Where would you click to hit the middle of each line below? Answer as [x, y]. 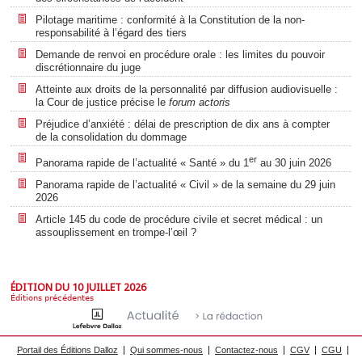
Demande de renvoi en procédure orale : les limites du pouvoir [180, 54]
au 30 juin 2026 [294, 163]
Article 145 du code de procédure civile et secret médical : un [179, 220]
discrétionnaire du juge [88, 67]
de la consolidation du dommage [111, 137]
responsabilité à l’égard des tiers [111, 32]
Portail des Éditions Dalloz [67, 350]
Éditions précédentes [52, 298]
